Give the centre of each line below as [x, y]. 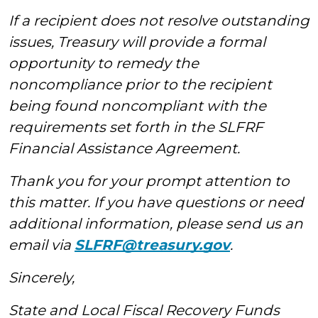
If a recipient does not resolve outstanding [159, 21]
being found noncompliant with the [137, 106]
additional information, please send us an [156, 224]
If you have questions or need [199, 202]
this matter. [51, 202]
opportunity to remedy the [104, 63]
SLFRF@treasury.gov [152, 245]
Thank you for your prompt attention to [149, 181]
